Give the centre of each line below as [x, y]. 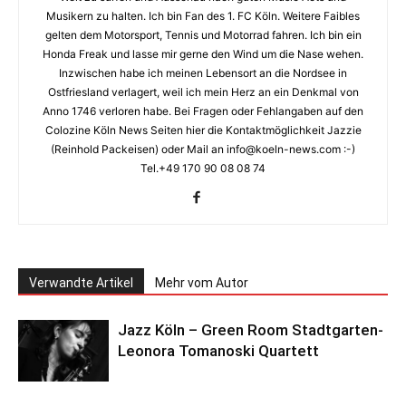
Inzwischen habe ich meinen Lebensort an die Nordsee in [203, 72]
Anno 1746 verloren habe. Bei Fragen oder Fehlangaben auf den [203, 111]
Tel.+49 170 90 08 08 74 [203, 168]
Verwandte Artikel [81, 282]
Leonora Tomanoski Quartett [218, 350]
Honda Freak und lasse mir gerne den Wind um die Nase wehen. [203, 53]
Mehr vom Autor [202, 282]
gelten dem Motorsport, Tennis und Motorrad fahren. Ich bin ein [203, 34]
